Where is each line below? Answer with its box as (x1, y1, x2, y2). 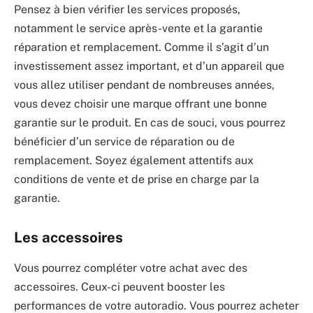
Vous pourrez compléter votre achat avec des (14, 261, 247, 275)
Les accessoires (14, 228, 123, 246)
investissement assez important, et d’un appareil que (14, 59, 284, 73)
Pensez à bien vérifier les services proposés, (14, 3, 240, 17)
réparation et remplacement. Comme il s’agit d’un (14, 41, 269, 54)
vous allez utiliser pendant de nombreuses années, (14, 78, 275, 92)
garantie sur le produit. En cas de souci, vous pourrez (14, 116, 286, 130)
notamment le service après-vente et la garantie (14, 22, 263, 36)
